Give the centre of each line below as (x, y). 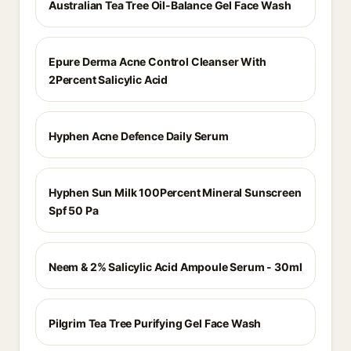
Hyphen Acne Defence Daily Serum (139, 136)
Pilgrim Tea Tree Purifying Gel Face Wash (155, 323)
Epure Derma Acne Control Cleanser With (157, 62)
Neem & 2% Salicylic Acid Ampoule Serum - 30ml (175, 267)
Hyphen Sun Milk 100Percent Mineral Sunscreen (175, 192)
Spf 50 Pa (74, 210)
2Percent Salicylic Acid (109, 80)
